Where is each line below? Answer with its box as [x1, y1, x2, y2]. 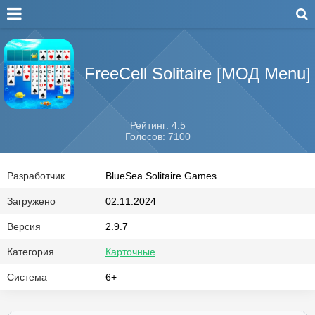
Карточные [105, 246, 155, 257]
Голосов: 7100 [124, 131, 191, 142]
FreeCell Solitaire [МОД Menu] [84, 64, 311, 83]
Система [7, 271, 47, 283]
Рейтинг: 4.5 [129, 120, 186, 131]
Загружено [7, 195, 56, 207]
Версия [7, 221, 41, 232]
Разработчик [7, 170, 65, 181]
